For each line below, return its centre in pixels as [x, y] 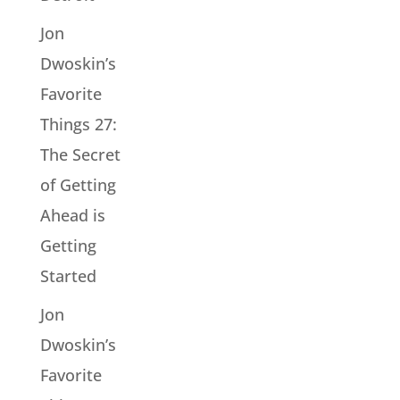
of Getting [78, 184]
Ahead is [72, 215]
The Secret [80, 154]
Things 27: [78, 124]
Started [68, 275]
